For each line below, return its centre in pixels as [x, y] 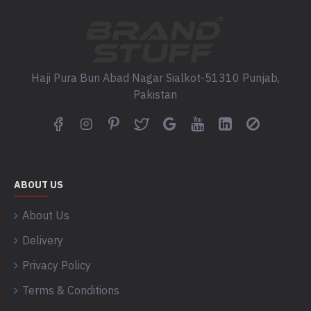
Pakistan [155, 94]
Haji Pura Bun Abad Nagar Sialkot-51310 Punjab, [155, 78]
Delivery [43, 240]
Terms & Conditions [71, 290]
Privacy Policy [57, 265]
